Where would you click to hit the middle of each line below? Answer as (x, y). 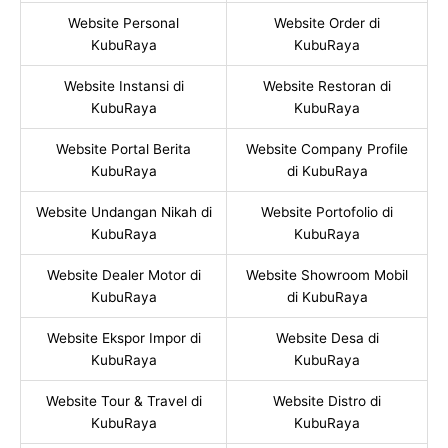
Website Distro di (327, 400)
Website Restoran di (327, 85)
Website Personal (123, 22)
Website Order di (327, 22)
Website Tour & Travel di (123, 400)
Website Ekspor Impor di (123, 337)
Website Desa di (327, 337)
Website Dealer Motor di (123, 274)
